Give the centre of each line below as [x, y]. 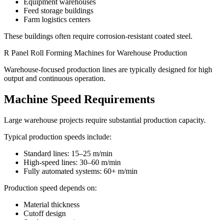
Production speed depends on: [50, 188]
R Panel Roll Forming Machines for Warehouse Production [96, 53]
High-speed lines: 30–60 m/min [72, 162]
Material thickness [52, 204]
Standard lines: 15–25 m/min [68, 153]
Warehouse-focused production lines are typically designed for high [108, 69]
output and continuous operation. [55, 78]
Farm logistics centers [57, 19]
